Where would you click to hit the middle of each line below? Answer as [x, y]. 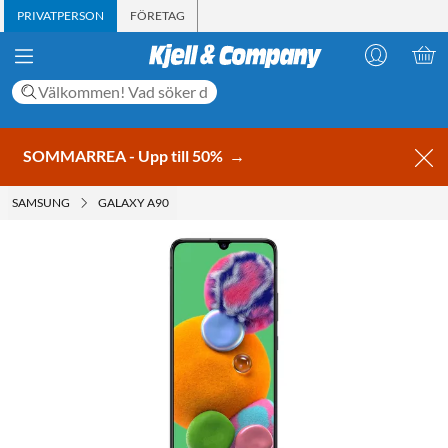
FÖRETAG [157, 15]
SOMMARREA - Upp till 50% [124, 155]
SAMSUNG [41, 202]
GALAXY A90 [133, 202]
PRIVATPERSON [60, 15]
